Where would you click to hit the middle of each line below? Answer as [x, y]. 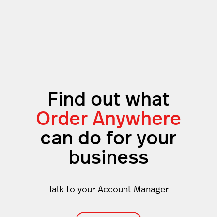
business [108, 158]
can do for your [108, 139]
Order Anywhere [108, 119]
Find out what [108, 100]
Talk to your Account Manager [108, 190]
